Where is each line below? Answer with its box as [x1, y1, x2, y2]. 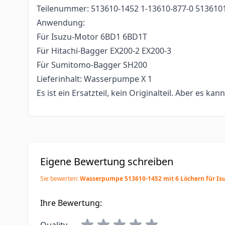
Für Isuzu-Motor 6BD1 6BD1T [37, 31, 147, 42]
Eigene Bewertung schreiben [40, 155, 173, 168]
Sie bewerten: [40, 174, 80, 183]
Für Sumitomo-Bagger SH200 [37, 59, 147, 70]
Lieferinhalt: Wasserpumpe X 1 [37, 73, 152, 84]
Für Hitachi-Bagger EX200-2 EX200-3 [37, 45, 171, 56]
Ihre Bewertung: [40, 197, 102, 208]
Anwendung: [37, 17, 85, 28]
